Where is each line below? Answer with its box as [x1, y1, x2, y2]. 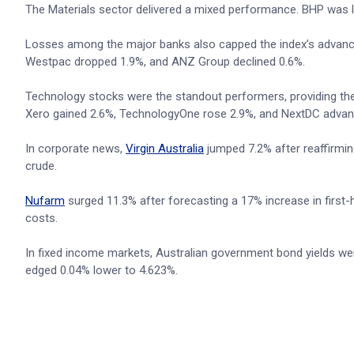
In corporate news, [25, 141, 126, 156]
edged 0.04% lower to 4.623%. [25, 263, 178, 277]
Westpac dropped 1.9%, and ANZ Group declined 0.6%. [25, 55, 305, 69]
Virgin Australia [126, 141, 204, 156]
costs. [25, 211, 58, 225]
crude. [25, 159, 57, 173]
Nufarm [25, 194, 65, 208]
